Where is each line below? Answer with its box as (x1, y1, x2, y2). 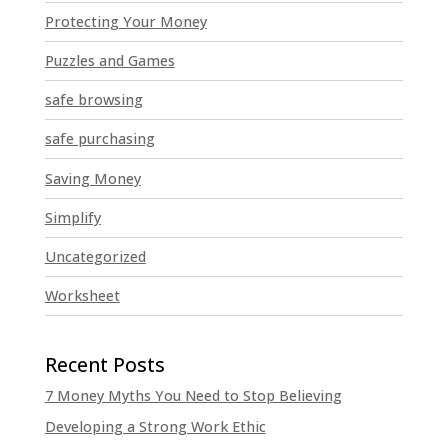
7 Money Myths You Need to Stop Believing (44, 386, 342, 406)
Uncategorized (44, 247, 146, 267)
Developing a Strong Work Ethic (44, 417, 266, 437)
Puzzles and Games (44, 51, 175, 71)
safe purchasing (44, 129, 155, 149)
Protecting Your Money (44, 11, 207, 31)
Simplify (44, 207, 101, 227)
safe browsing (44, 90, 143, 110)
